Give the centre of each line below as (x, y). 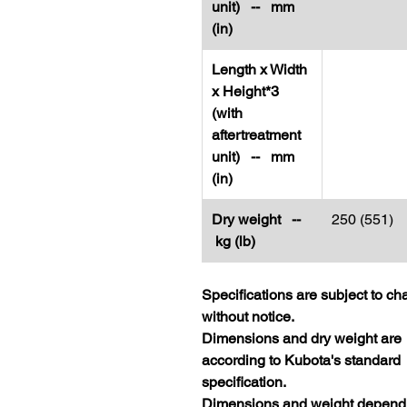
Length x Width (259, 69)
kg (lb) (239, 241)
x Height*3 (245, 91)
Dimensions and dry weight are (302, 338)
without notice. (248, 317)
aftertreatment (256, 135)
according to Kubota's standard (301, 360)
